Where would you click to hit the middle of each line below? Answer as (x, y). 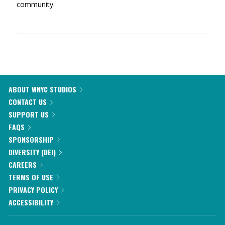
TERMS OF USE (31, 177)
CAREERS (23, 164)
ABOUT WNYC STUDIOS (42, 89)
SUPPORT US (29, 114)
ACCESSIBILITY (31, 202)
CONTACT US (28, 102)
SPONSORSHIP (31, 139)
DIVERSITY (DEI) (32, 152)
